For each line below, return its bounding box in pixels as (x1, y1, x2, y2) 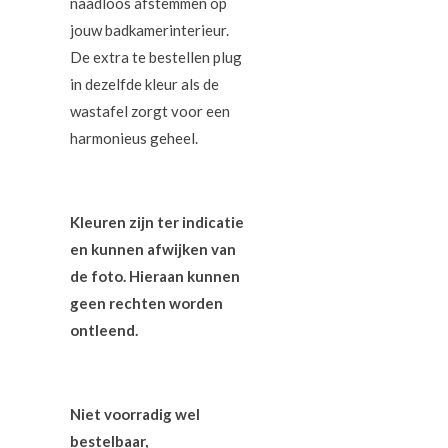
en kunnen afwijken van (70, 239, 236, 258)
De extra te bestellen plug (70, 47, 242, 66)
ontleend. (70, 320, 138, 339)
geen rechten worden (70, 293, 223, 312)
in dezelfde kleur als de (70, 74, 219, 93)
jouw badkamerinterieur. (70, 20, 229, 39)
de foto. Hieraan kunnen (70, 266, 240, 285)
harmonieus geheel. (70, 128, 198, 147)
